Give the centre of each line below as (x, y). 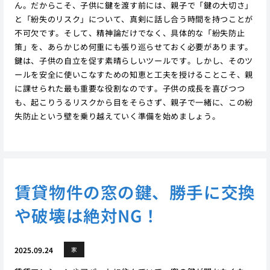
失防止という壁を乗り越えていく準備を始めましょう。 (117, 116)
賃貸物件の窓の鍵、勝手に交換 (135, 192)
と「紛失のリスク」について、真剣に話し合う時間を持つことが (133, 19)
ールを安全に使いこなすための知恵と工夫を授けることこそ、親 (133, 74)
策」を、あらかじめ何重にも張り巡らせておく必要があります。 (133, 46)
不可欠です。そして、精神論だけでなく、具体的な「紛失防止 (130, 33)
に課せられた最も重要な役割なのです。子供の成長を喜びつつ (130, 88)
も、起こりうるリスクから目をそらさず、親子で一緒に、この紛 (133, 102)
